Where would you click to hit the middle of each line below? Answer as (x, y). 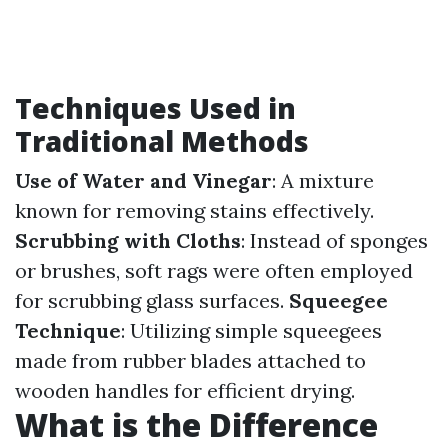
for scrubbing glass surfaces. (152, 300)
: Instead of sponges (334, 240)
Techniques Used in (155, 108)
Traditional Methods (162, 141)
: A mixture (323, 180)
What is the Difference (196, 424)
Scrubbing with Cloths (128, 240)
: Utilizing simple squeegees (251, 330)
